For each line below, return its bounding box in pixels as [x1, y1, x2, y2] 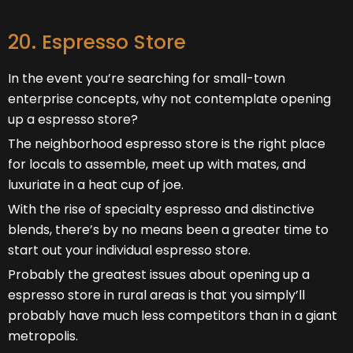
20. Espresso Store [8, 28, 186, 56]
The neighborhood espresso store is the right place [8, 134, 325, 153]
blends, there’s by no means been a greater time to [8, 220, 329, 239]
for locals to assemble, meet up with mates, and [8, 154, 306, 173]
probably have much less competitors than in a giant [8, 306, 337, 325]
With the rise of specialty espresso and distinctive [8, 199, 314, 218]
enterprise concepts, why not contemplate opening [8, 89, 331, 108]
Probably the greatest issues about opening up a [8, 265, 310, 284]
